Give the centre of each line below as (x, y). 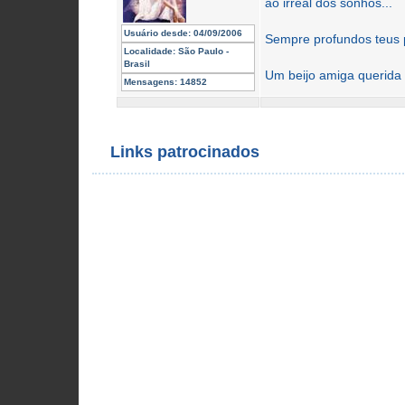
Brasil (137, 64)
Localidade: (150, 52)
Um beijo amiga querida (333, 75)
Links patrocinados (185, 152)
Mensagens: (151, 82)
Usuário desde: (157, 33)
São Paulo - (202, 52)
